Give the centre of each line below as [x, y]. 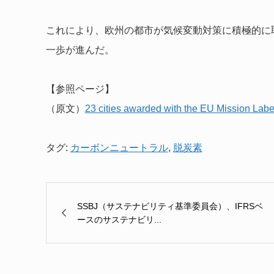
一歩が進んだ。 [80, 50]
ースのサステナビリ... [119, 219]
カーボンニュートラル [119, 147]
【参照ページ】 [80, 89]
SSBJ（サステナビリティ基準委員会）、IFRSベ [170, 206]
